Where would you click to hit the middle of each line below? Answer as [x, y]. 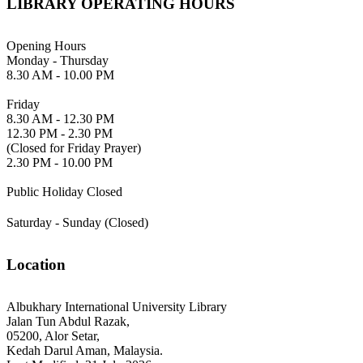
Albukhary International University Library [117, 307]
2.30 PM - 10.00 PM [60, 162]
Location [36, 265]
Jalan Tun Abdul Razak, [68, 322]
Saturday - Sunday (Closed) [77, 222]
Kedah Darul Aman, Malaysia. [85, 351]
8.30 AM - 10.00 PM [60, 75]
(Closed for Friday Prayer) [74, 147]
